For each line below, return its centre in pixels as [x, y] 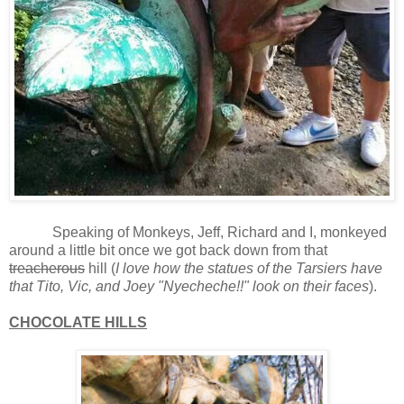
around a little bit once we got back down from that [168, 251]
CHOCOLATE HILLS [78, 323]
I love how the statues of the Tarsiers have [249, 269]
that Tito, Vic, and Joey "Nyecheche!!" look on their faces [189, 287]
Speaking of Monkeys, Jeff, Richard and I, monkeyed [198, 233]
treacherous [47, 269]
